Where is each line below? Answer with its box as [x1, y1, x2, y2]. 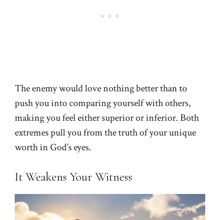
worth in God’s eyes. [15, 140, 91, 154]
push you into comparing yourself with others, [15, 96, 191, 110]
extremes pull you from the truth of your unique [15, 126, 196, 139]
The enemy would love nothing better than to [15, 82, 187, 95]
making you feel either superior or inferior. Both [15, 111, 199, 124]
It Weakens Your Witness [15, 169, 132, 184]
